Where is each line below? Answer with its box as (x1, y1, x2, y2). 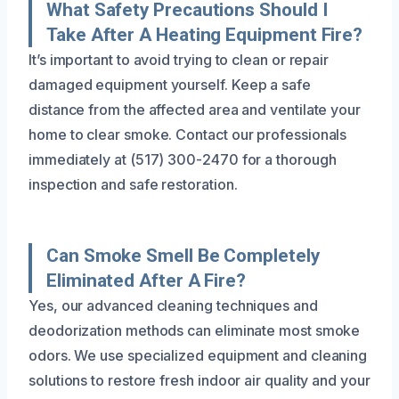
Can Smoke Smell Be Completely (46, 244, 320, 266)
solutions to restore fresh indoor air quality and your (28, 370, 370, 389)
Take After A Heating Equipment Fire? (46, 23, 363, 45)
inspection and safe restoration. (28, 175, 238, 193)
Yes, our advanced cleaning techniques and (28, 296, 318, 314)
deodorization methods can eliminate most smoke (28, 321, 361, 339)
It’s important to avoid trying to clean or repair (28, 50, 330, 69)
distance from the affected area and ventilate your (28, 100, 362, 118)
